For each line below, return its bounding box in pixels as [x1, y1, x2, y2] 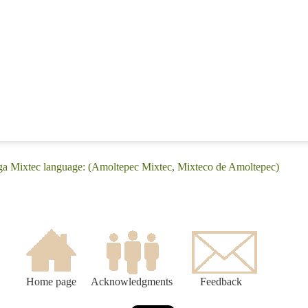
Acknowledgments [91, 276, 173, 288]
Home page [25, 276, 76, 288]
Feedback [200, 276, 242, 288]
